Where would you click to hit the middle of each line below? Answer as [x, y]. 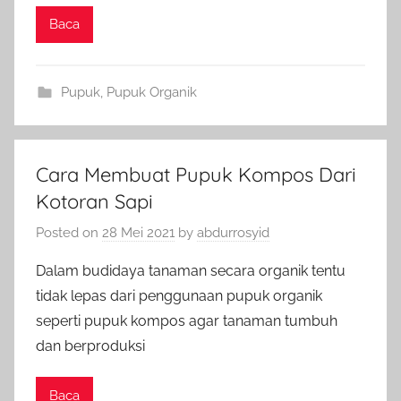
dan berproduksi [90, 346]
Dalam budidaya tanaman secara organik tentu [191, 271]
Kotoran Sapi [94, 201]
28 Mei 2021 [138, 233]
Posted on [69, 233]
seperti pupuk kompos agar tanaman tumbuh [187, 321]
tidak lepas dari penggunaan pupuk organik [179, 296]
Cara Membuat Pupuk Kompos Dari [196, 174]
